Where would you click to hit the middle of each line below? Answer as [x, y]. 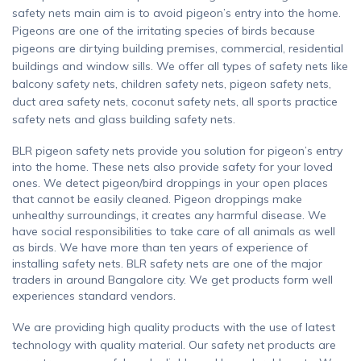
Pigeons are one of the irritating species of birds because [164, 30]
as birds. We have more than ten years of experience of [160, 248]
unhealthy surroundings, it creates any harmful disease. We [169, 216]
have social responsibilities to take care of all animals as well [174, 232]
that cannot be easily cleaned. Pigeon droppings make [157, 199]
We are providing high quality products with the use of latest [174, 328]
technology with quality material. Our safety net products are [174, 345]
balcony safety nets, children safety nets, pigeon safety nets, [172, 83]
